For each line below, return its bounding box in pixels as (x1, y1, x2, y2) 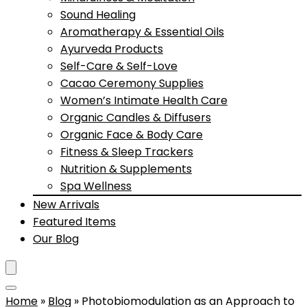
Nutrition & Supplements (60, 161, 192, 177)
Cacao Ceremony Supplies (60, 75, 204, 91)
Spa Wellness (60, 178, 132, 194)
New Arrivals (33, 197, 99, 212)
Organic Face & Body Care (60, 127, 203, 143)
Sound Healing (60, 7, 136, 23)
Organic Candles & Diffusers (60, 110, 211, 125)
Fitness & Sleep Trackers (60, 144, 193, 160)
